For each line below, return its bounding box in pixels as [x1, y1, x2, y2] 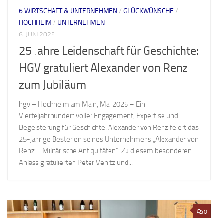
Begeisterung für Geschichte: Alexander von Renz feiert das [19, 123, 199, 132]
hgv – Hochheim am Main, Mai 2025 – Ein [19, 99, 145, 109]
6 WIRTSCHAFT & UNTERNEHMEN [19, 6, 117, 15]
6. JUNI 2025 [19, 30, 55, 38]
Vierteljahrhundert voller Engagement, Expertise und [19, 111, 178, 120]
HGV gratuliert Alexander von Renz [19, 60, 188, 74]
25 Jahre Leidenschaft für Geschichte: [19, 43, 199, 57]
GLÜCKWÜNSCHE [123, 6, 174, 15]
